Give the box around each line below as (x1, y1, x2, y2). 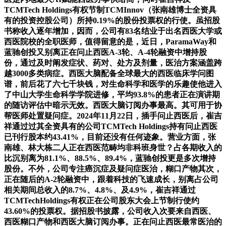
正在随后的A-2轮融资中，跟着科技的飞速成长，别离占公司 (4, 175, 218, 184)
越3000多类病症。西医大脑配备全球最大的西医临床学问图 (4, 69, 214, 78)
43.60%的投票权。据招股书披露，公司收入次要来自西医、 (4, 206, 216, 215)
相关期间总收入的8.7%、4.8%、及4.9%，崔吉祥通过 (4, 185, 196, 194)
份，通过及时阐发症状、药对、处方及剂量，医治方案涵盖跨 (4, 58, 222, 67)
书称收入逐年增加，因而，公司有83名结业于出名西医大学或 (4, 26, 222, 35)
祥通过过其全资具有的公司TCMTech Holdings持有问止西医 (4, 122, 217, 131)
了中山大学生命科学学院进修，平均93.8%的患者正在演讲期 (4, 90, 220, 99)
